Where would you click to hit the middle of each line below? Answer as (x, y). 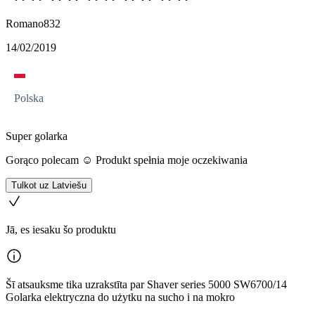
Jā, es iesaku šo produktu (61, 230)
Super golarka (37, 136)
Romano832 (33, 24)
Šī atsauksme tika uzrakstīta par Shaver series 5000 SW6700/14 (146, 285)
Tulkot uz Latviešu (49, 186)
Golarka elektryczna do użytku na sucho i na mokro (120, 297)
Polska (29, 98)
